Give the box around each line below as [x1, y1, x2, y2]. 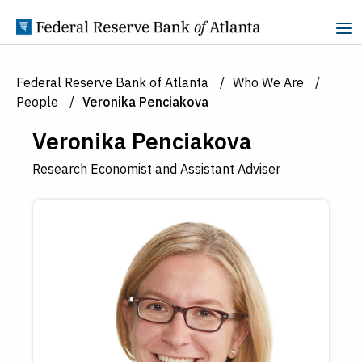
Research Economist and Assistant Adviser [32, 161, 280, 177]
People [16, 94, 58, 110]
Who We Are [233, 74, 304, 90]
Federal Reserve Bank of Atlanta [16, 74, 208, 90]
